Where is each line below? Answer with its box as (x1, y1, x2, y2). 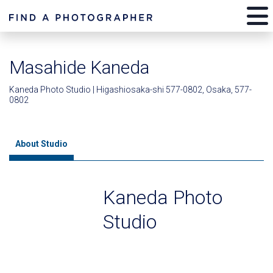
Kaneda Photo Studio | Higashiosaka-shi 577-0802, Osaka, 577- (9, 85, 252, 94)
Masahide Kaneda (9, 57, 149, 78)
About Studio (15, 139, 68, 149)
